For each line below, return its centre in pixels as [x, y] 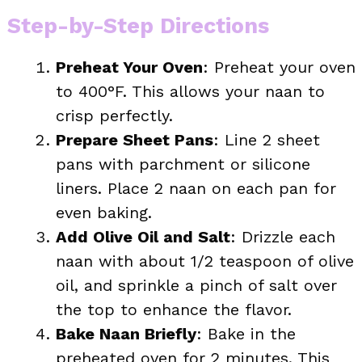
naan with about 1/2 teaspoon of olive [205, 261]
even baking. [104, 212]
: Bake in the [246, 333]
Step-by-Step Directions [138, 25]
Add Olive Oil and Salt [143, 236]
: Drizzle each [283, 236]
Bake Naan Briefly [126, 333]
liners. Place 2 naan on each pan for [196, 188]
